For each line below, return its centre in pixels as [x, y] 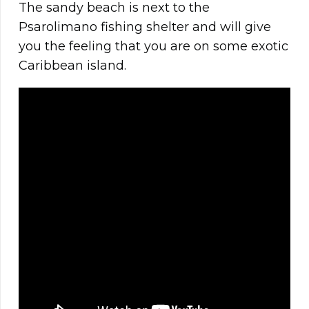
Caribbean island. [72, 66]
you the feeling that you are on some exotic [153, 47]
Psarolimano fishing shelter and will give [145, 27]
